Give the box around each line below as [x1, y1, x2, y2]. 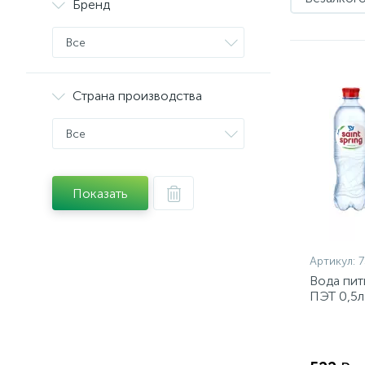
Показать [73, 185, 128, 201]
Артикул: [310, 254, 358, 268]
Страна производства [73, 88, 202, 103]
